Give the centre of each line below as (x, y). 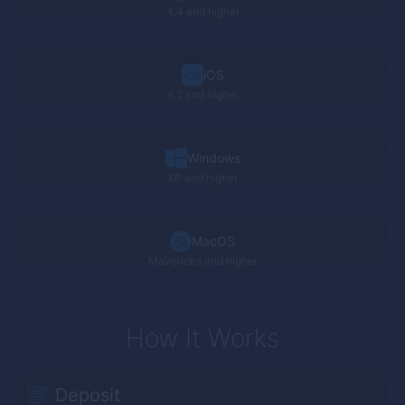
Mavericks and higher (202, 260)
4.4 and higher (202, 11)
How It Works (202, 339)
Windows (213, 157)
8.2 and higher (202, 94)
